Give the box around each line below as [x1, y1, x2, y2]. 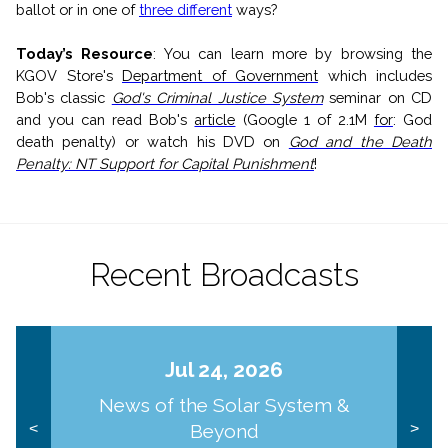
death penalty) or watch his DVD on [16, 132, 289, 150]
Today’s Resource [16, 44, 154, 62]
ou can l [171, 44, 235, 62]
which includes [318, 66, 432, 84]
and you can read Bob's [16, 110, 195, 128]
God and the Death [288, 132, 433, 150]
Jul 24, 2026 [165, 356, 284, 382]
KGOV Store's [16, 66, 122, 84]
